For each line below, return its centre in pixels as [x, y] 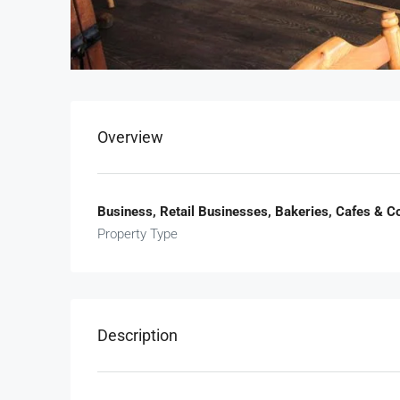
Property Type [137, 233]
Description [137, 335]
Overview [130, 137]
